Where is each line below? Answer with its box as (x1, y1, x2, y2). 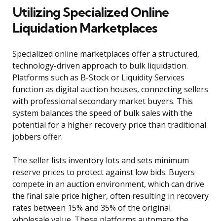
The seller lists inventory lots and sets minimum (12, 155, 189, 166)
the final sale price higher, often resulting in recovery (12, 190, 209, 202)
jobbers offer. (12, 131, 63, 143)
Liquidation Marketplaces (12, 20, 157, 37)
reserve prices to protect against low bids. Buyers (12, 167, 195, 178)
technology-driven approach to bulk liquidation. (12, 60, 188, 72)
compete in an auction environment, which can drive (12, 179, 204, 190)
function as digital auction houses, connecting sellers (12, 84, 208, 95)
